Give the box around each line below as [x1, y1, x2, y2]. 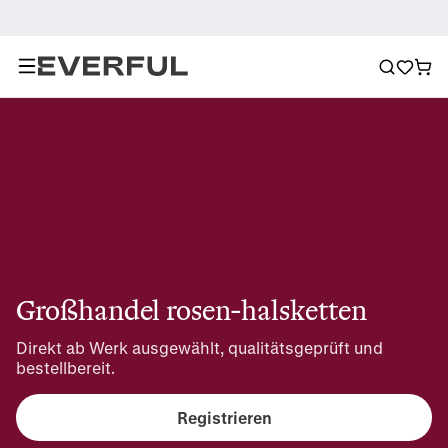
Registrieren [176, 407, 272, 427]
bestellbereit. [16, 358, 115, 377]
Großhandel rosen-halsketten [16, 294, 367, 327]
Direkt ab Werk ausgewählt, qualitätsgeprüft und [16, 338, 383, 357]
